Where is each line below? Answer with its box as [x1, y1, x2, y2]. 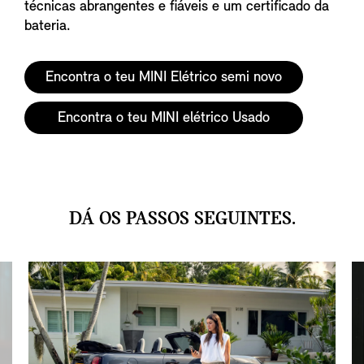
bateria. [24, 18, 71, 34]
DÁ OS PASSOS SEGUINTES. [68, 209, 296, 229]
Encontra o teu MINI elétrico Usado [58, 110, 270, 126]
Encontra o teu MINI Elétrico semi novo [45, 69, 282, 85]
